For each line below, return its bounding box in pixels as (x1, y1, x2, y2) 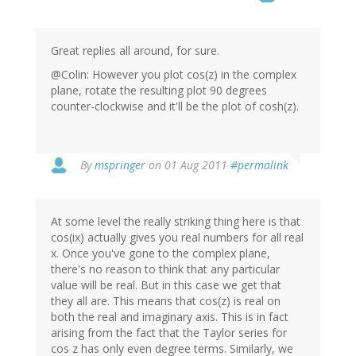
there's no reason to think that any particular (51, 261, 280, 277)
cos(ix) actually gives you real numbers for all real (51, 229, 304, 245)
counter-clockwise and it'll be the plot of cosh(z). (51, 98, 299, 114)
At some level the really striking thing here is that (51, 213, 300, 229)
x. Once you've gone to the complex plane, (51, 245, 270, 261)
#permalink (230, 157, 288, 172)
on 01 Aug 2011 (145, 157, 230, 172)
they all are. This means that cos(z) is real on (51, 292, 281, 308)
